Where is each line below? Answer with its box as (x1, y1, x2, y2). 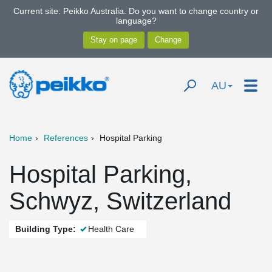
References (44, 133, 88, 143)
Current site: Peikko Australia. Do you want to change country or (13, 6, 259, 16)
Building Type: (15, 224, 76, 234)
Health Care (88, 224, 134, 234)
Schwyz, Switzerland (9, 188, 231, 214)
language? (115, 16, 157, 25)
